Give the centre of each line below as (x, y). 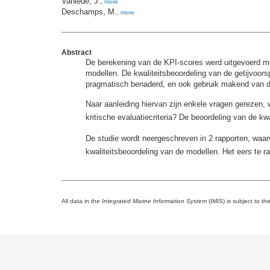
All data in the (82, 201)
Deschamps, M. (89, 12)
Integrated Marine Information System (154, 201)
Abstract (77, 53)
